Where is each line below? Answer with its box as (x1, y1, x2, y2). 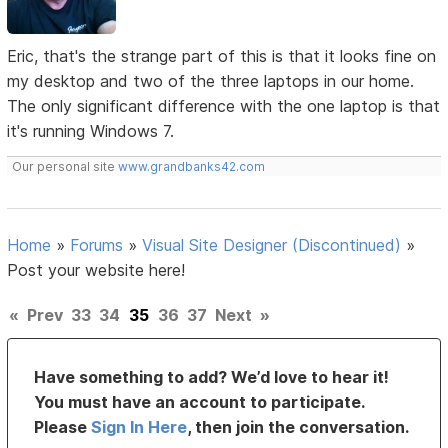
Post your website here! (7, 260, 186, 281)
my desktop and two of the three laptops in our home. (7, 71, 415, 92)
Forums (70, 235, 124, 256)
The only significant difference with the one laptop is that (7, 96, 441, 117)
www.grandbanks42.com (118, 159, 266, 175)
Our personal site (12, 159, 119, 175)
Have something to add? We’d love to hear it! (34, 367, 390, 388)
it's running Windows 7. (7, 121, 175, 142)
